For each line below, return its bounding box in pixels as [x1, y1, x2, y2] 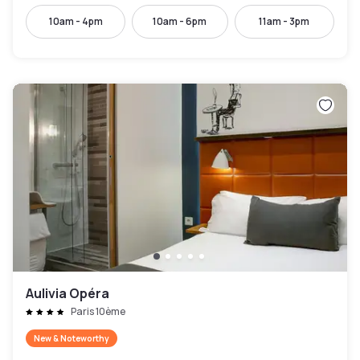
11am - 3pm [259, 14, 310, 28]
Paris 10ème [71, 305, 125, 318]
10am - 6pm [153, 14, 207, 28]
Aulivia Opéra [26, 284, 109, 302]
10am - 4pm [48, 14, 103, 28]
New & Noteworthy [34, 333, 109, 344]
